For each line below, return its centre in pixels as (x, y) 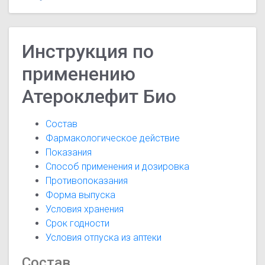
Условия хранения (85, 209)
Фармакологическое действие (113, 138)
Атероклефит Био (99, 97)
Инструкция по (88, 52)
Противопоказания (87, 181)
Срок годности (78, 224)
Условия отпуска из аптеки (104, 238)
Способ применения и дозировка (118, 167)
